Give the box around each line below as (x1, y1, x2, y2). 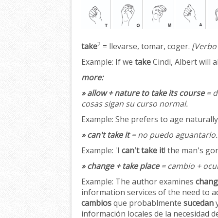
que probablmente (111, 198, 183, 209)
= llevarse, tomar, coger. (101, 41, 190, 52)
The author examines (113, 176, 196, 187)
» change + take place (81, 161, 159, 172)
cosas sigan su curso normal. (81, 98, 188, 109)
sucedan (183, 198, 214, 209)
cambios (81, 198, 111, 209)
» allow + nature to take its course (81, 88, 204, 99)
